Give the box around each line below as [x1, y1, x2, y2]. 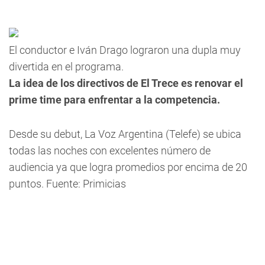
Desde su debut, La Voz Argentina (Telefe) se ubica [9, 128, 241, 140]
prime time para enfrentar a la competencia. [9, 93, 220, 106]
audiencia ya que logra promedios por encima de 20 [9, 161, 247, 173]
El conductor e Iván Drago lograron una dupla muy [9, 44, 241, 56]
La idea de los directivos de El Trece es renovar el [9, 77, 243, 89]
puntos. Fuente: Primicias [9, 177, 126, 190]
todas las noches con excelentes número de [9, 144, 211, 157]
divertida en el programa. [9, 60, 126, 73]
